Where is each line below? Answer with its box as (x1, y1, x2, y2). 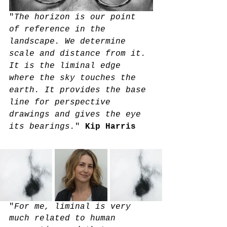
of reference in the (9, 24, 110, 34)
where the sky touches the (9, 73, 141, 83)
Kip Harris (85, 122, 136, 131)
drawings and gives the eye (9, 109, 146, 119)
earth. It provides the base (9, 85, 151, 95)
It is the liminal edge (9, 61, 126, 70)
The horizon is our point (14, 12, 141, 22)
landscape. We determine (9, 36, 131, 46)
